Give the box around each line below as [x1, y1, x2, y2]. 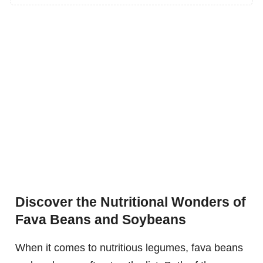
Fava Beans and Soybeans [15, 212, 186, 228]
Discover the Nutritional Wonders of [15, 194, 246, 210]
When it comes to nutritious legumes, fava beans [15, 242, 243, 254]
